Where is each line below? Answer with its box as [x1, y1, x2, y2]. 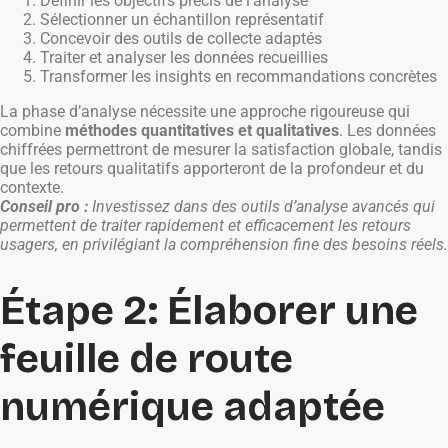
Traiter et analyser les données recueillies [40, 48, 328, 68]
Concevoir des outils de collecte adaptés [40, 29, 322, 49]
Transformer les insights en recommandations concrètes [40, 67, 437, 87]
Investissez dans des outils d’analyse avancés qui [92, 197, 435, 217]
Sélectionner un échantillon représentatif [40, 10, 324, 30]
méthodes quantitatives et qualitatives [65, 121, 339, 141]
